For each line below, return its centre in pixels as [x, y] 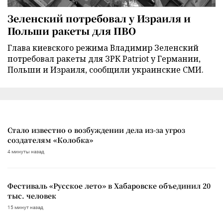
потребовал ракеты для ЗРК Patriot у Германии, [104, 58]
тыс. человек [32, 195]
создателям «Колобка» [50, 140]
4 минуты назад [26, 151]
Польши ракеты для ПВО [72, 30]
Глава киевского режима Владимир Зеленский [103, 48]
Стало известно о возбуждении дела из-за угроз [96, 130]
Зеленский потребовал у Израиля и [99, 18]
